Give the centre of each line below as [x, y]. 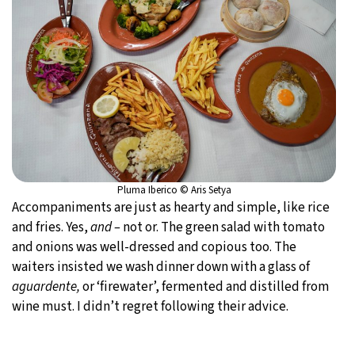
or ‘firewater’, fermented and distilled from [204, 286]
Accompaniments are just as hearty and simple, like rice [171, 207]
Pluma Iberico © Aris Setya [174, 190]
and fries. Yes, [51, 227]
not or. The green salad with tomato [223, 227]
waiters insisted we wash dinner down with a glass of [161, 267]
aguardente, [46, 286]
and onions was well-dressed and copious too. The [154, 247]
